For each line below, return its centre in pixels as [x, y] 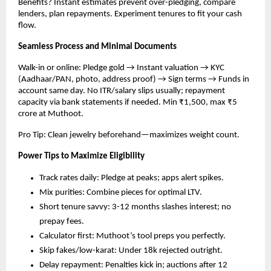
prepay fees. [62, 222]
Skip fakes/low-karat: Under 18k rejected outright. [131, 251]
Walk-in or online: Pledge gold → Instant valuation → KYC [121, 68]
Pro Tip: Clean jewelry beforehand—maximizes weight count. [129, 135]
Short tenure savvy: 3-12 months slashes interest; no [135, 207]
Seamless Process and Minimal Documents [97, 47]
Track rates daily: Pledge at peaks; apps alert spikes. [132, 178]
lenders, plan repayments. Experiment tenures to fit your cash [130, 15]
